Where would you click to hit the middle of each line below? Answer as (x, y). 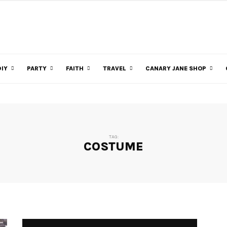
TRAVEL (115, 68)
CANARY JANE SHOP (176, 68)
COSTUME (113, 146)
